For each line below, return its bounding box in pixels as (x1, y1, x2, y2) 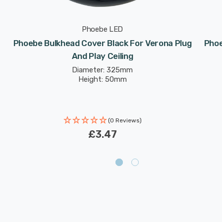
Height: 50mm (78, 75, 127, 84)
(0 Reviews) (108, 117, 142, 124)
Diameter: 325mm (72, 65, 133, 74)
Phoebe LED (82, 25, 123, 34)
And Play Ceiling (71, 51, 133, 61)
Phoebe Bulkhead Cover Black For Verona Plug (13, 38, 192, 48)
